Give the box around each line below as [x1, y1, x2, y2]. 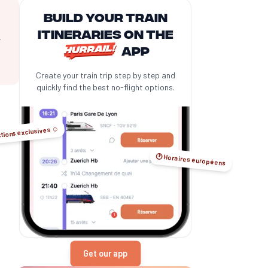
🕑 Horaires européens [156, 152, 226, 167]
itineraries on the [37, 25, 173, 41]
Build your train [43, 8, 167, 24]
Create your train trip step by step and [35, 70, 175, 81]
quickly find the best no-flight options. [36, 82, 175, 93]
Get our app [83, 248, 128, 259]
